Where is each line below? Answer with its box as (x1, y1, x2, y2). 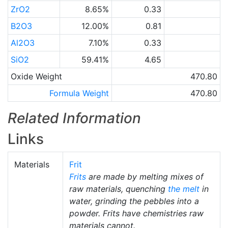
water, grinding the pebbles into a (69, 196, 199, 206)
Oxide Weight (10, 71, 62, 81)
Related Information (8, 109, 141, 127)
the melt (168, 184, 199, 194)
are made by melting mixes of (86, 172, 204, 182)
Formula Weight (49, 88, 109, 98)
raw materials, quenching (69, 184, 168, 194)
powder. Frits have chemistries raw (69, 208, 204, 218)
